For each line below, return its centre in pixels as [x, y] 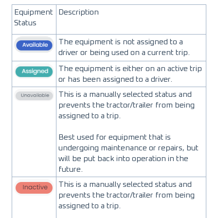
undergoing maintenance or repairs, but [128, 148]
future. [72, 170]
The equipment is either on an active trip [130, 68]
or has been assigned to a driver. [115, 79]
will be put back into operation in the [123, 159]
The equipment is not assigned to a [121, 42]
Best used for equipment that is [115, 137]
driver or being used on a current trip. [125, 52]
